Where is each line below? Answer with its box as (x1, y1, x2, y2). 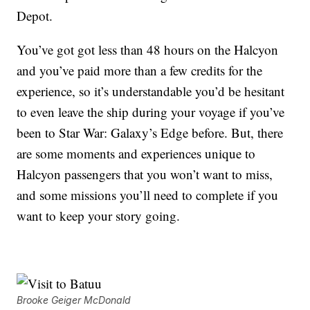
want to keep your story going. (17, 207, 181, 225)
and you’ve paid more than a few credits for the (17, 62, 263, 80)
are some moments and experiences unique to (17, 145, 256, 163)
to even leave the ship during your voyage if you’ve (17, 103, 285, 121)
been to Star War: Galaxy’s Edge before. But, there (17, 124, 284, 142)
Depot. (17, 7, 53, 25)
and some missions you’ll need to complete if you (17, 186, 279, 204)
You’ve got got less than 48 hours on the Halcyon (17, 41, 279, 59)
